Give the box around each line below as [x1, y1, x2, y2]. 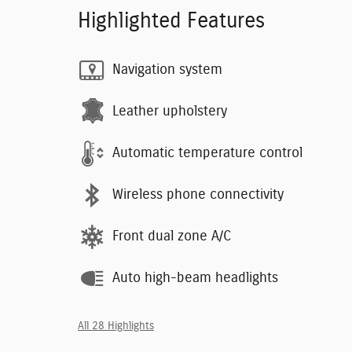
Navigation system [112, 63, 222, 78]
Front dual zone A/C [112, 229, 231, 244]
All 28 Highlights [78, 320, 154, 332]
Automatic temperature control [112, 146, 302, 161]
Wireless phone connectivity [112, 188, 284, 203]
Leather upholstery [112, 104, 227, 119]
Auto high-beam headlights [112, 271, 278, 286]
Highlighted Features [78, 9, 265, 31]
